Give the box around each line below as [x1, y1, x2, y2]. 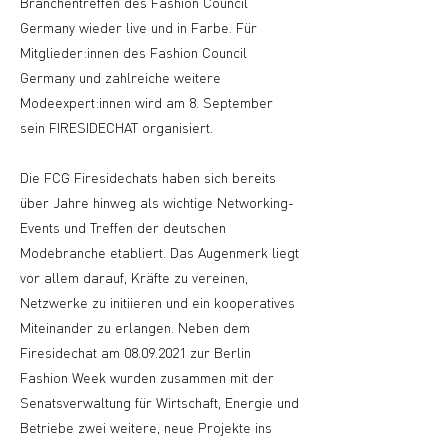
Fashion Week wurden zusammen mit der [20, 368, 274, 386]
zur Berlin [186, 343, 251, 361]
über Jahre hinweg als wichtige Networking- [20, 193, 294, 211]
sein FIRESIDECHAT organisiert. [20, 118, 213, 136]
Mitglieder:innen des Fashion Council [20, 43, 247, 61]
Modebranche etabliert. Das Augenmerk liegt [20, 243, 299, 261]
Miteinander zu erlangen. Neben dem [20, 318, 250, 336]
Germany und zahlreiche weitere [20, 68, 221, 86]
